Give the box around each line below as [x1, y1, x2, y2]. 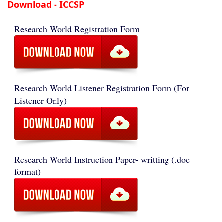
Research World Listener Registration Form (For [14, 82, 189, 94]
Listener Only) [14, 94, 67, 106]
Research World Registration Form [14, 23, 140, 35]
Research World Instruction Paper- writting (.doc [14, 153, 190, 165]
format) [14, 166, 41, 177]
